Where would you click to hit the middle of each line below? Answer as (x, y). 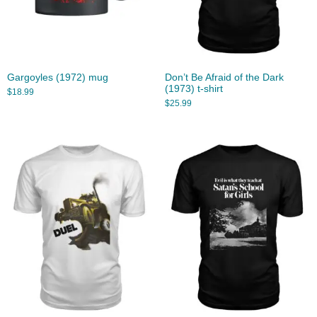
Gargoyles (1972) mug (58, 77)
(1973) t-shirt (194, 88)
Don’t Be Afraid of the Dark (224, 77)
